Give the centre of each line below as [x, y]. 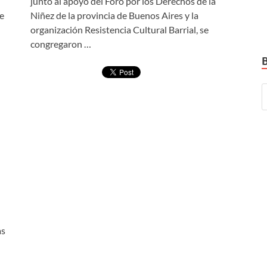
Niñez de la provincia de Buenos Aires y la [114, 15]
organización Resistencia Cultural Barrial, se [119, 30]
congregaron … [61, 44]
